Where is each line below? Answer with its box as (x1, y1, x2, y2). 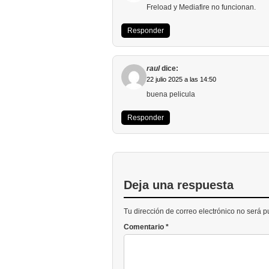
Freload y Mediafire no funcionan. (147, 2, 256, 11)
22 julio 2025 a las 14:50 (147, 75, 216, 83)
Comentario (124, 222, 166, 231)
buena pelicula (147, 89, 195, 98)
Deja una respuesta (124, 178, 234, 192)
